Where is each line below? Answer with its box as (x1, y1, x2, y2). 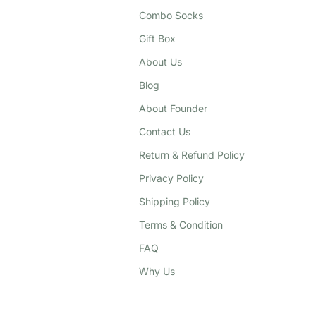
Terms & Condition (139, 218, 223, 231)
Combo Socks (139, 8, 203, 21)
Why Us (139, 265, 175, 277)
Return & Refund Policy (139, 148, 245, 161)
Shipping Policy (139, 195, 210, 207)
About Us (139, 55, 182, 68)
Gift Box (139, 32, 176, 44)
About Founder (139, 102, 207, 114)
